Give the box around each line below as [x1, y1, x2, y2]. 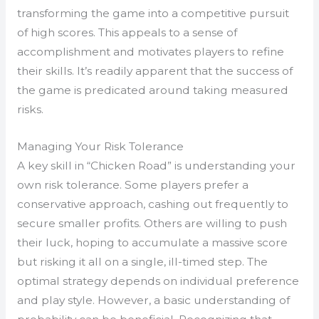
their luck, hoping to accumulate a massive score [16, 236, 288, 250]
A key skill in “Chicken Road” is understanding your [16, 159, 296, 173]
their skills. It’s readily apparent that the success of [16, 64, 293, 78]
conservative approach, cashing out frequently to [16, 197, 288, 211]
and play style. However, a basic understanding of [16, 293, 290, 308]
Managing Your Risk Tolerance [16, 140, 184, 154]
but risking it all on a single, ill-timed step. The [16, 255, 268, 269]
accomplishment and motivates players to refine [16, 45, 284, 59]
